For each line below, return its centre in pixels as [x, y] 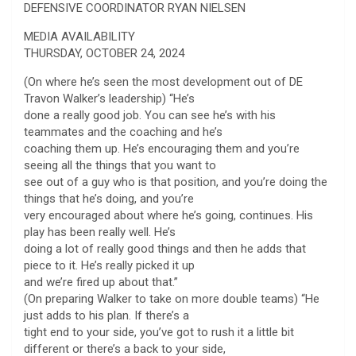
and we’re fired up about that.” [101, 282]
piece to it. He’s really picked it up [109, 265]
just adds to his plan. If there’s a [106, 315]
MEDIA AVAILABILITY [79, 36]
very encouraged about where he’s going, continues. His [168, 215]
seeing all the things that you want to [120, 165]
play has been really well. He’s [100, 232]
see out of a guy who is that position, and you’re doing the [176, 182]
